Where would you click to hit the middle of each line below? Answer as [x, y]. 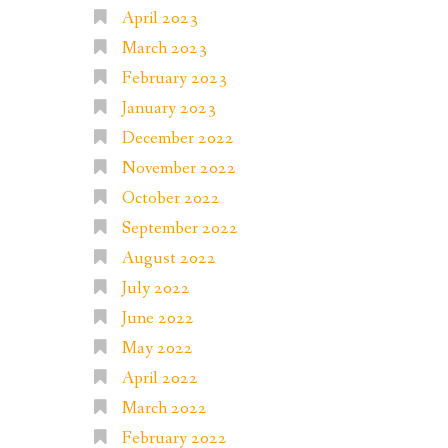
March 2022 [164, 409]
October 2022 [170, 199]
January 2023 [168, 109]
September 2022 [179, 229]
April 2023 [159, 19]
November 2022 [178, 169]
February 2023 [174, 79]
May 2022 [157, 349]
